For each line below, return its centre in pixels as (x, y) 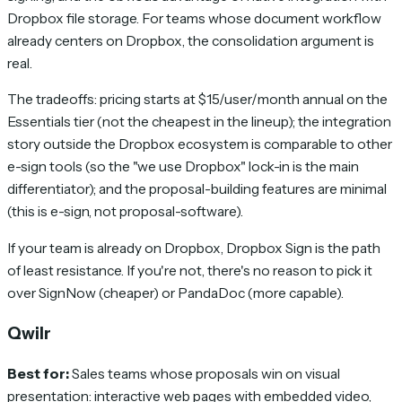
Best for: (38, 374)
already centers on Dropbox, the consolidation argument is (191, 40)
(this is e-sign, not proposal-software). (125, 212)
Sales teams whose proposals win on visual (205, 374)
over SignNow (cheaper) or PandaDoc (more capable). (175, 293)
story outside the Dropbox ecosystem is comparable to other (200, 144)
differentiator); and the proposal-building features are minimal (197, 189)
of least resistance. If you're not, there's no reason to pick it (190, 270)
